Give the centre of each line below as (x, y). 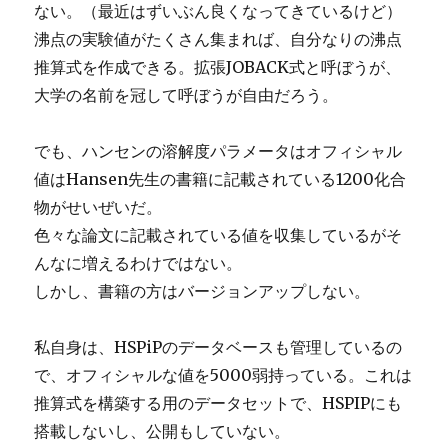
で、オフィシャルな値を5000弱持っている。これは (223, 374)
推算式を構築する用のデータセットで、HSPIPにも (218, 402)
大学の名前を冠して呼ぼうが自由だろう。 (186, 94)
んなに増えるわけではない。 (138, 262)
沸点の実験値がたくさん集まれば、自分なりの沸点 (218, 38)
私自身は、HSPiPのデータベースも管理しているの (218, 346)
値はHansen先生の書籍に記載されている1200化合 (220, 178)
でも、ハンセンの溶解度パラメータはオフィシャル (218, 150)
